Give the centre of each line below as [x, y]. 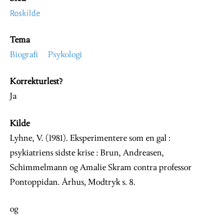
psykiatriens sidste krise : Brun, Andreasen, [87, 153]
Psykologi [65, 55]
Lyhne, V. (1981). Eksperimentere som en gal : [90, 138]
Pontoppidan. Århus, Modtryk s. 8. [73, 182]
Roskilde [25, 13]
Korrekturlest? [36, 82]
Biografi [24, 55]
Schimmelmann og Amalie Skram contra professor [101, 168]
